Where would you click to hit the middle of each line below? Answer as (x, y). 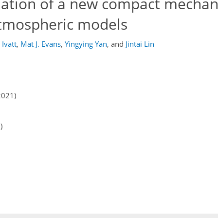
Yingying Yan (86, 44)
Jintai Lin (140, 44)
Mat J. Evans (40, 44)
